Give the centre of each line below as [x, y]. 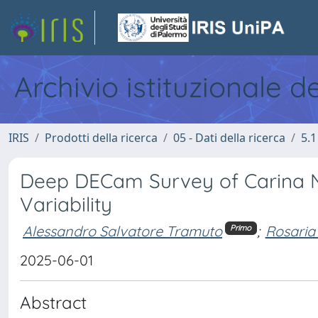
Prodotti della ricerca [101, 138]
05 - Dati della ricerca [229, 138]
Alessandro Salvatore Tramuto [122, 231]
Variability [66, 204]
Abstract [53, 302]
